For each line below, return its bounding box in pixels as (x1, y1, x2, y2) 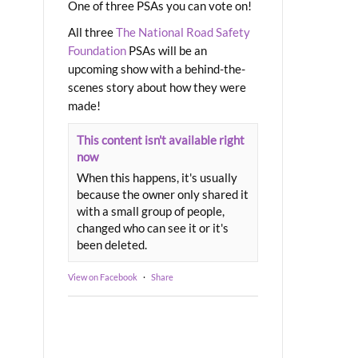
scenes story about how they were (68, 79, 246, 94)
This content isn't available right (77, 132, 245, 147)
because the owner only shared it (77, 186, 249, 201)
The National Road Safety (116, 24, 250, 39)
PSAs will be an (126, 42, 207, 58)
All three (68, 24, 116, 39)
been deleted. (77, 237, 147, 252)
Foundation (68, 42, 126, 58)
